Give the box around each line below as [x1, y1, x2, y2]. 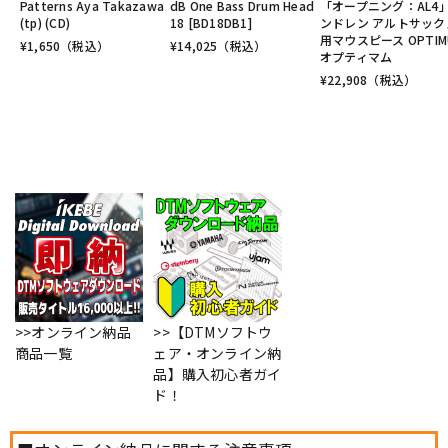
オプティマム [320, 48, 393, 66]
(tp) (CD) [20, 14, 71, 32]
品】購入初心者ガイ [153, 363, 282, 384]
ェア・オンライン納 [153, 342, 282, 363]
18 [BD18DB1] [170, 14, 252, 32]
